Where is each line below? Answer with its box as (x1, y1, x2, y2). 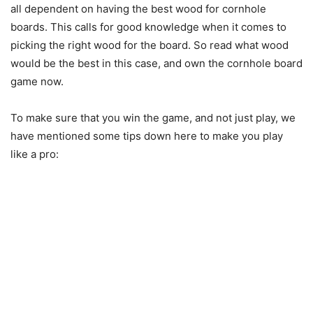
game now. (10, 75, 64, 89)
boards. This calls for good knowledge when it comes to (10, 20, 286, 34)
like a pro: (10, 147, 59, 161)
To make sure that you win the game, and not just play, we (10, 111, 296, 125)
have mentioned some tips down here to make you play (10, 129, 283, 143)
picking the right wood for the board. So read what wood (10, 38, 289, 52)
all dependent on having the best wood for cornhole (10, 2, 266, 16)
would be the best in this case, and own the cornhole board (10, 57, 303, 71)
